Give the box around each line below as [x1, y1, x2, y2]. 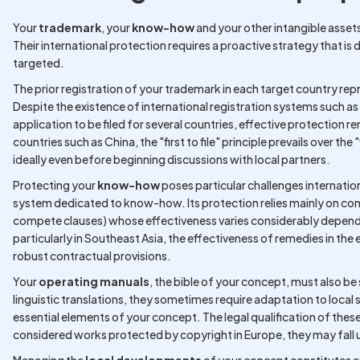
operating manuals [39, 274, 149, 288]
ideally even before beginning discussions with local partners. [13, 152, 330, 166]
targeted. [13, 55, 64, 70]
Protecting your [13, 178, 97, 192]
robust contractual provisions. [13, 248, 171, 263]
